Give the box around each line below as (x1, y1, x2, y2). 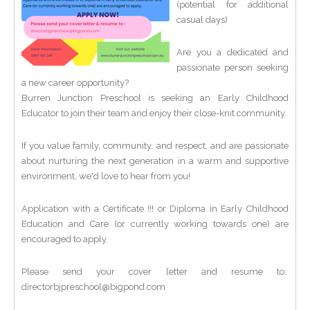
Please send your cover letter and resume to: (21, 266, 289, 277)
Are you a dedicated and (176, 47, 289, 57)
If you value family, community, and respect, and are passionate (21, 140, 289, 151)
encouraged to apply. (21, 234, 108, 244)
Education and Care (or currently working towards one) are (21, 219, 289, 229)
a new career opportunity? (21, 77, 129, 88)
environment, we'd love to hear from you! (21, 171, 190, 181)
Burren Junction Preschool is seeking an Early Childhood (21, 93, 289, 103)
